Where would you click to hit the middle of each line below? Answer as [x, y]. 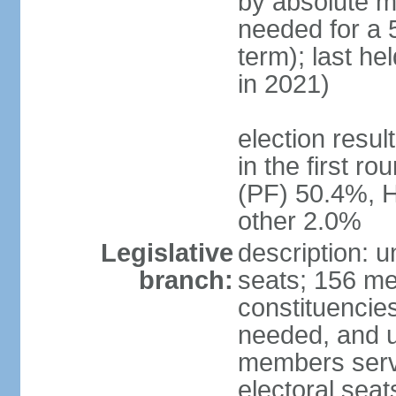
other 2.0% [299, 221]
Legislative [167, 253]
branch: [186, 280]
